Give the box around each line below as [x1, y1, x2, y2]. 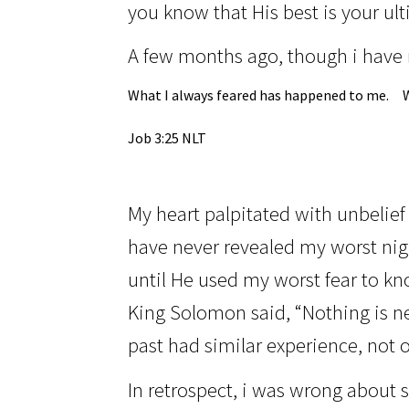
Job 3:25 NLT [128, 129, 207, 148]
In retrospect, [128, 376, 243, 403]
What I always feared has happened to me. [128, 85, 390, 104]
